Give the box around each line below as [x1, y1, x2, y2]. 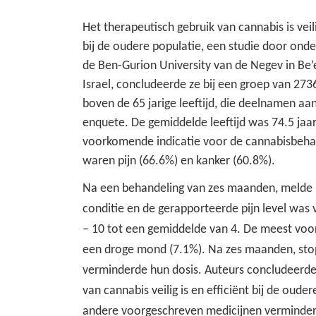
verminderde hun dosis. [83, 263, 202, 277]
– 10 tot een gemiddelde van [83, 222, 228, 236]
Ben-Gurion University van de [98, 59, 248, 73]
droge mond [104, 243, 166, 257]
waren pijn [83, 154, 136, 168]
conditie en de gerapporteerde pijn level [83, 202, 286, 216]
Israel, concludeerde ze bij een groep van [83, 78, 291, 92]
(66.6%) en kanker [139, 154, 230, 168]
